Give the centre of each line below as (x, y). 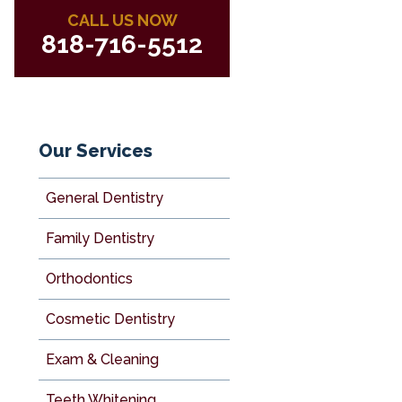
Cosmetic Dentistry (110, 319)
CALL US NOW (122, 20)
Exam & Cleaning (102, 359)
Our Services (96, 151)
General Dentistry (105, 198)
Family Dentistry (100, 238)
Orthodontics (89, 279)
